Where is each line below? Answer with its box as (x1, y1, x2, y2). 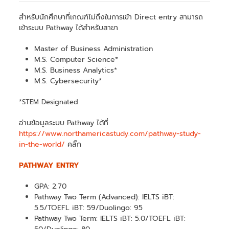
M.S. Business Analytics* (34, 64, 118, 76)
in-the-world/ (19, 139, 65, 150)
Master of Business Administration (34, 43, 153, 54)
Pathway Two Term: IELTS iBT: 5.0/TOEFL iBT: (34, 213, 186, 224)
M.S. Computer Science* (34, 54, 119, 65)
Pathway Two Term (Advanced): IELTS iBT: (34, 191, 175, 202)
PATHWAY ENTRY (19, 159, 80, 171)
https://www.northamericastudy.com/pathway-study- (19, 128, 201, 139)
